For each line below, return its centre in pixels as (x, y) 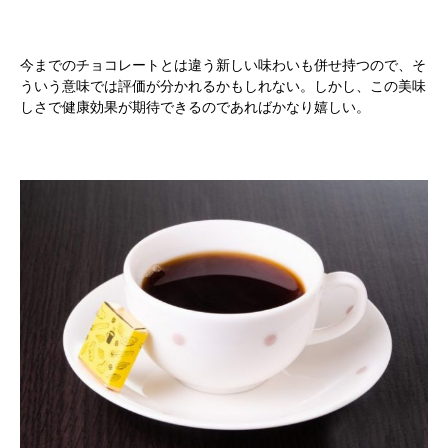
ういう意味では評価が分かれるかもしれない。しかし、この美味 (223, 86)
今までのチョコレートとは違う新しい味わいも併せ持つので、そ (223, 65)
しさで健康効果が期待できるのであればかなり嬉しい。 (195, 107)
